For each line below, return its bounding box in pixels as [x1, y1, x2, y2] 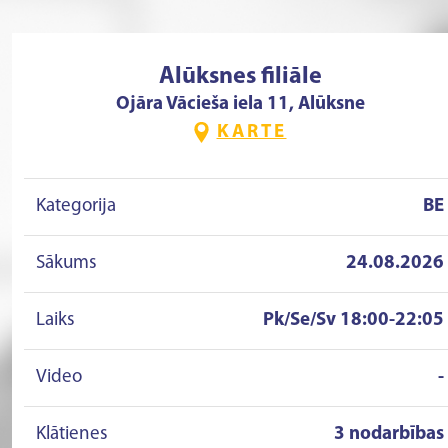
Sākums [36, 254, 97, 273]
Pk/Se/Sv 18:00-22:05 [263, 311, 444, 330]
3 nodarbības [334, 425, 444, 444]
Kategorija [36, 197, 116, 216]
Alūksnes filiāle [158, 65, 322, 89]
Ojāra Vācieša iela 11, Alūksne [115, 95, 365, 114]
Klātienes [36, 425, 108, 444]
